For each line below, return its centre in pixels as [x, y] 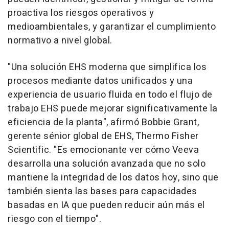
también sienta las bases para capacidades [102, 191]
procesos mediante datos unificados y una [100, 81]
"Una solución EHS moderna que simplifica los [107, 67]
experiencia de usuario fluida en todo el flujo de [110, 95]
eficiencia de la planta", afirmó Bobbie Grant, [103, 122]
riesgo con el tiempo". [54, 219]
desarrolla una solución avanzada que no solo [107, 164]
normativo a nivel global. [60, 41]
